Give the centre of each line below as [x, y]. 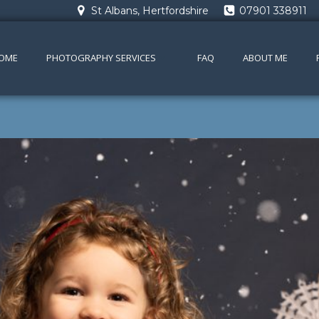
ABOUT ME [265, 58]
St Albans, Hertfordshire [150, 11]
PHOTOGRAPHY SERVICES [101, 58]
